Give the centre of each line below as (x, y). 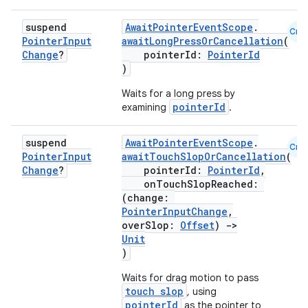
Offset (197, 225)
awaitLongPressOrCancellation (202, 41)
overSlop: (151, 225)
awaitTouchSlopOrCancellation (204, 156)
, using (202, 291)
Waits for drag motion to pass (190, 278)
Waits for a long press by (178, 93)
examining (145, 107)
